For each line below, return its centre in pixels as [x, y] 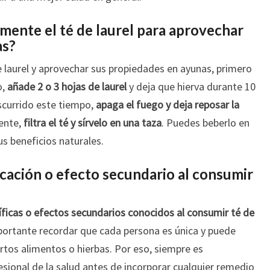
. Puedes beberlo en [206, 123]
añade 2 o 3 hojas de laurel [67, 86]
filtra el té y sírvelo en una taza [93, 123]
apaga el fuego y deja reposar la [168, 105]
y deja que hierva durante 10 [191, 86]
